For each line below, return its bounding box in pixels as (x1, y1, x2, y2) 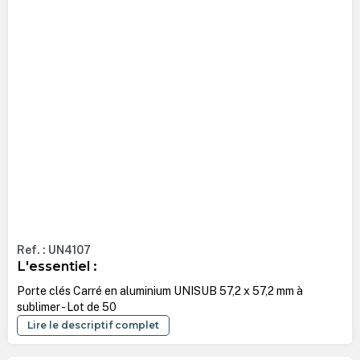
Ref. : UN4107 (16, 243, 91, 257)
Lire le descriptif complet (27, 318, 159, 331)
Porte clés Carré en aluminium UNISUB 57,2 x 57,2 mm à (16, 284, 303, 297)
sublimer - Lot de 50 (16, 300, 117, 313)
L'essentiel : (16, 258, 96, 275)
